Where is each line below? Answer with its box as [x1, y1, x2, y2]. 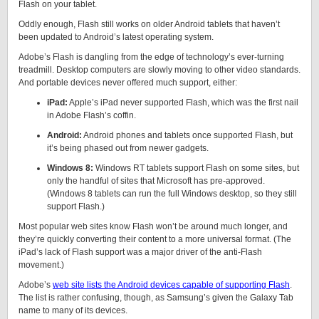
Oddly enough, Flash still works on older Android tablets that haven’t [19, 19, 280, 29]
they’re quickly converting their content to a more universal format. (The [19, 234, 291, 244]
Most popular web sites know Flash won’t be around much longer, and [19, 221, 288, 231]
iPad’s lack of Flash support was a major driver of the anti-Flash [19, 247, 262, 257]
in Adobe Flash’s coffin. [47, 110, 136, 120]
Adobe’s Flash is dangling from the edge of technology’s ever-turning [19, 52, 284, 62]
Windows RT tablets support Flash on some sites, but [93, 163, 299, 173]
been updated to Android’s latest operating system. [19, 32, 214, 42]
